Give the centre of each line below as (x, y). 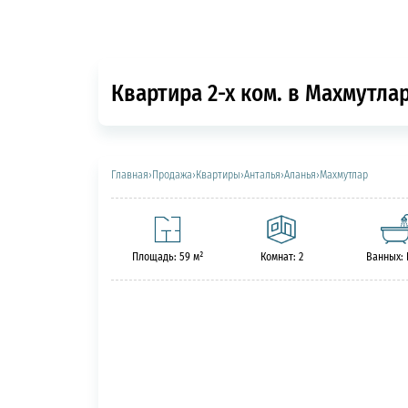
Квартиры (218, 175)
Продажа (172, 175)
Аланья (300, 175)
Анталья (262, 175)
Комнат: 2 (281, 257)
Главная (129, 175)
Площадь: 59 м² (168, 257)
